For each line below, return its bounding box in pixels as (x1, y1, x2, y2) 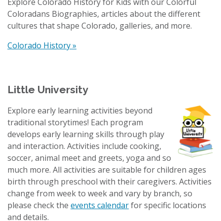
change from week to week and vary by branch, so (7, 187, 192, 199)
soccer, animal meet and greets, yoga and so (7, 152, 171, 163)
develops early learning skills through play (7, 128, 164, 140)
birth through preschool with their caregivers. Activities (7, 176, 212, 187)
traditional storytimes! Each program (7, 116, 143, 128)
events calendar (71, 199, 129, 211)
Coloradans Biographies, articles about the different (7, 8, 200, 19)
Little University (7, 83, 88, 96)
